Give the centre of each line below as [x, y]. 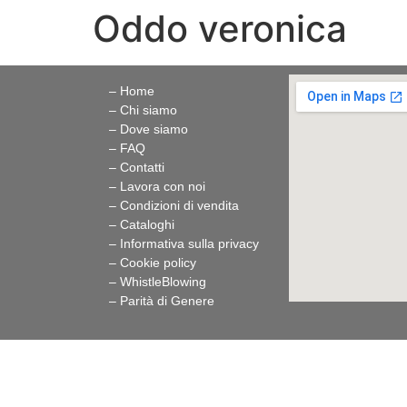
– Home [132, 91]
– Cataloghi [142, 224]
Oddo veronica [220, 29]
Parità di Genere [167, 301]
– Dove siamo [149, 129]
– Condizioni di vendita [174, 205]
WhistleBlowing [163, 282]
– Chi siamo [143, 110]
